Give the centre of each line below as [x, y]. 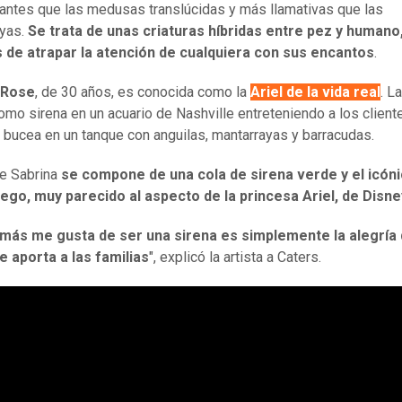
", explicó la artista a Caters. [235, 258]
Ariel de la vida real [315, 92]
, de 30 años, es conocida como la [143, 92]
